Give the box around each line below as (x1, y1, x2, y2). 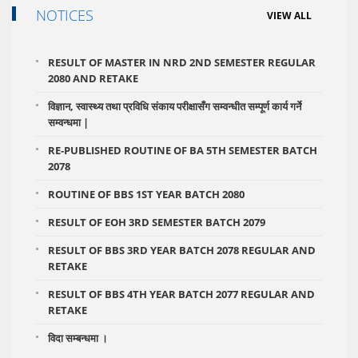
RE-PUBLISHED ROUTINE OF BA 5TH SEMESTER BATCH (48, 143, 317, 158)
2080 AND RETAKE (48, 71, 138, 86)
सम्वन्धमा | (48, 115, 89, 130)
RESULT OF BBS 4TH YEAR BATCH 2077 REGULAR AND (48, 287, 315, 302)
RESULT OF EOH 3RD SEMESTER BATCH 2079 (48, 215, 265, 230)
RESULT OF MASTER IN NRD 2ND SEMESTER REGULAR (48, 55, 316, 70)
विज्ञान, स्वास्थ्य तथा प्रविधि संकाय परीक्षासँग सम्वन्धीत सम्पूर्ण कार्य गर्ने (48, 99, 301, 114)
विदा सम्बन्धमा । (48, 331, 108, 346)
